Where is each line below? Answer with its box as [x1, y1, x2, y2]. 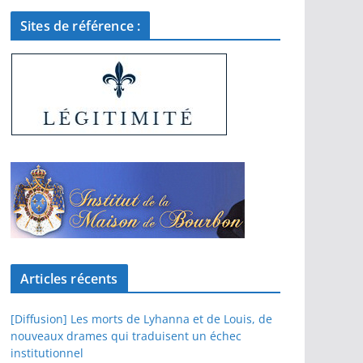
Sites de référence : [20, 17, 141, 36]
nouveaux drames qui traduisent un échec [11, 328, 241, 344]
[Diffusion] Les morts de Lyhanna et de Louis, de [11, 311, 272, 327]
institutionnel [11, 345, 83, 361]
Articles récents [20, 270, 118, 288]
